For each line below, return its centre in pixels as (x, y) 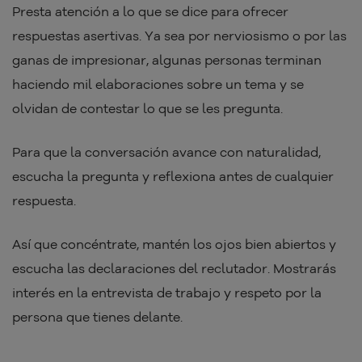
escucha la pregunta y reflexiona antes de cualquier (173, 177)
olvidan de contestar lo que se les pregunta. (149, 109)
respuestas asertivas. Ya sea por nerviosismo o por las (179, 36)
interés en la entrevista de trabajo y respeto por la (167, 293)
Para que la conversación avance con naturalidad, (166, 152)
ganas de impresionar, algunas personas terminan (167, 60)
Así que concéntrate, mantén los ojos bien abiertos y (174, 244)
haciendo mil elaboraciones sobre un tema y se (158, 84)
